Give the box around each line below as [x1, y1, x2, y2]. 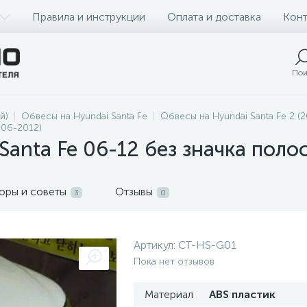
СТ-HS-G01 [178, 238, 236, 251]
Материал [145, 288, 193, 301]
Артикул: [134, 238, 178, 251]
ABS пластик [209, 288, 275, 301]
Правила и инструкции [32, 10, 145, 23]
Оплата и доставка [167, 10, 261, 23]
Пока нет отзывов [134, 256, 214, 267]
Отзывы [115, 185, 153, 198]
